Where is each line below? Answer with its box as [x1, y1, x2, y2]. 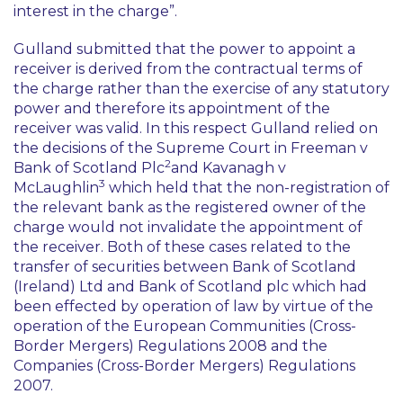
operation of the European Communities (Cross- [13, 318, 356, 335]
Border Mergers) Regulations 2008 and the [13, 337, 327, 354]
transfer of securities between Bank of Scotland [13, 258, 356, 275]
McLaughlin [13, 179, 99, 196]
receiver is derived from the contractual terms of [13, 60, 363, 77]
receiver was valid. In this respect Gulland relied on [13, 120, 378, 137]
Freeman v [291, 139, 368, 157]
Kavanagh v [202, 159, 286, 176]
